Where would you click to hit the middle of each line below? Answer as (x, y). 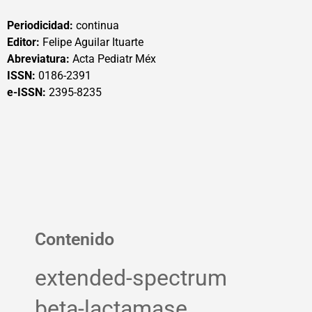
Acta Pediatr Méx (113, 59)
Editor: (23, 42)
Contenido (75, 240)
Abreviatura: (38, 59)
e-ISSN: (28, 92)
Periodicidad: (40, 25)
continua (96, 25)
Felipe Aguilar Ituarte (92, 42)
